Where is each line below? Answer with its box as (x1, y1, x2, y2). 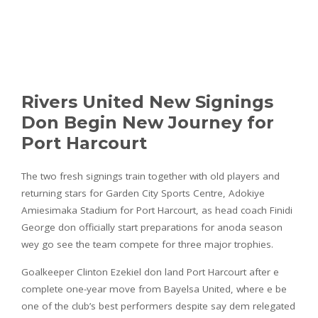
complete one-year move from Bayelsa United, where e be (21, 282, 287, 295)
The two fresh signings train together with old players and (21, 169, 280, 182)
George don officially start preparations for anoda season (21, 220, 283, 234)
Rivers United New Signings (21, 91, 273, 112)
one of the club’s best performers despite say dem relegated (21, 299, 295, 312)
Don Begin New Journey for (21, 111, 274, 133)
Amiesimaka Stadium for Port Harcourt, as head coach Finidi (21, 203, 292, 216)
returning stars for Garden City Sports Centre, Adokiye (21, 186, 265, 199)
